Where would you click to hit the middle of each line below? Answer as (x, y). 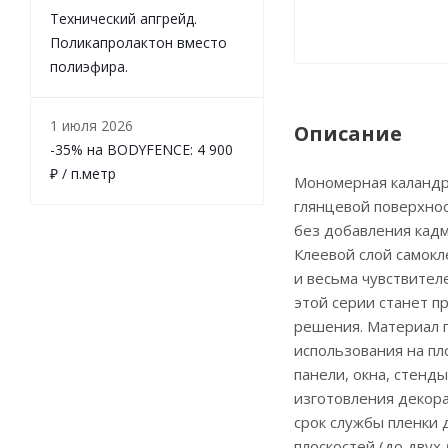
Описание (348, 134)
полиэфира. (89, 67)
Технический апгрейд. (123, 19)
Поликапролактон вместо (138, 43)
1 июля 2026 (91, 126)
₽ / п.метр (83, 174)
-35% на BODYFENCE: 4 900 (141, 150)
